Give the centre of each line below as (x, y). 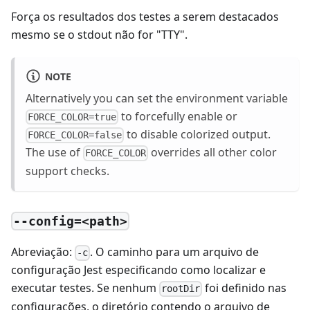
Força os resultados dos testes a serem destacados (145, 16)
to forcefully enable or (178, 116)
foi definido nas (245, 288)
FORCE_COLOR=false (75, 135)
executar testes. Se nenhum (85, 288)
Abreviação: (43, 252)
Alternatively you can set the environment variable (157, 98)
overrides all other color (213, 153)
